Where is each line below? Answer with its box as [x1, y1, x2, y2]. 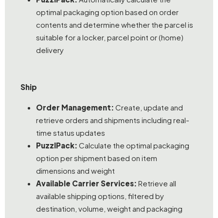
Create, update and [114, 103, 183, 112]
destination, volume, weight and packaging [36, 204, 182, 214]
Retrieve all [137, 179, 176, 188]
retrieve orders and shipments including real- [36, 115, 189, 125]
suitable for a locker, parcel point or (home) [36, 33, 183, 42]
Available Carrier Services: [36, 179, 137, 188]
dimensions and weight [36, 166, 115, 176]
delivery [36, 45, 64, 55]
